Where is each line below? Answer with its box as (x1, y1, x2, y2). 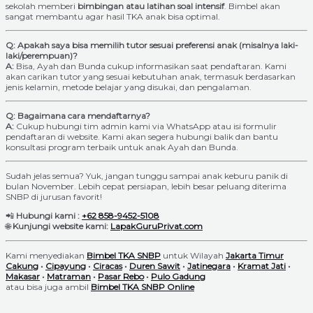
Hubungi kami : (16, 210, 80, 221)
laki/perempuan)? (6, 50, 78, 61)
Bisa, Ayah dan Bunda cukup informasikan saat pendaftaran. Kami (14, 61, 286, 72)
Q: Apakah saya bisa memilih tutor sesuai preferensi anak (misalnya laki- (6, 40, 298, 51)
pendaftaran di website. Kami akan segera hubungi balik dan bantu (6, 131, 278, 143)
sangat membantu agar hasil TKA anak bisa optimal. (6, 11, 220, 22)
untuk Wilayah (161, 250, 226, 261)
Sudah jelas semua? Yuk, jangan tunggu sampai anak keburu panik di (6, 170, 288, 182)
